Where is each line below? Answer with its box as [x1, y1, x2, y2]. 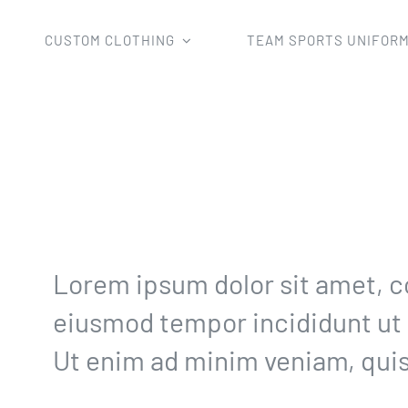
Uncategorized [98, 142, 200, 161]
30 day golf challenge [215, 142, 366, 161]
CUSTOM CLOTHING [45, 32, 175, 49]
